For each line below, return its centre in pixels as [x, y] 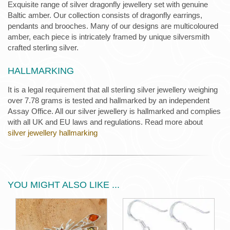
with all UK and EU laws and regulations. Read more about [105, 122]
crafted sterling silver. [43, 47]
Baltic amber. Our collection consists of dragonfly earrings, [105, 15]
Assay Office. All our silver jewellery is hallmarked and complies [114, 111]
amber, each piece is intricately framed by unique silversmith [109, 37]
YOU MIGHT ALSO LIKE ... [64, 185]
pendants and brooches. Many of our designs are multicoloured [113, 26]
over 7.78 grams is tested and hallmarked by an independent [109, 100]
